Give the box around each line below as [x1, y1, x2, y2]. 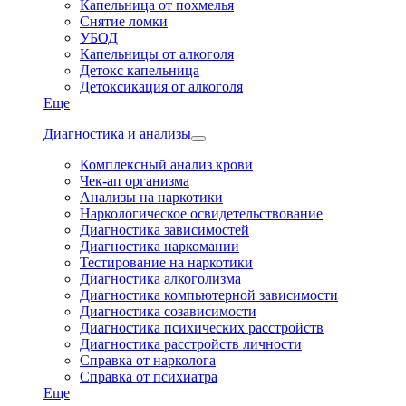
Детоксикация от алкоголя [80, 78, 243, 94]
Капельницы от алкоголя [80, 45, 234, 62]
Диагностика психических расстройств [80, 319, 324, 335]
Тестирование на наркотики [80, 254, 253, 270]
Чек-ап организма [80, 172, 189, 188]
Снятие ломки [80, 13, 168, 29]
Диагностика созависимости [80, 303, 256, 319]
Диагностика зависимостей [80, 221, 249, 237]
